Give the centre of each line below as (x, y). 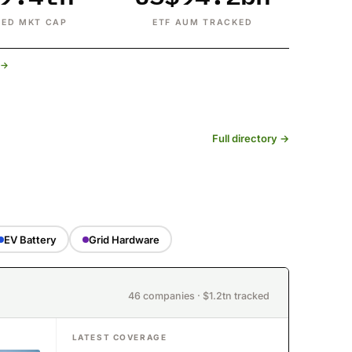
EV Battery (30, 239)
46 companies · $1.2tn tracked (199, 296)
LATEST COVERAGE (119, 337)
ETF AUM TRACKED (202, 22)
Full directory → (251, 138)
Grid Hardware (124, 239)
